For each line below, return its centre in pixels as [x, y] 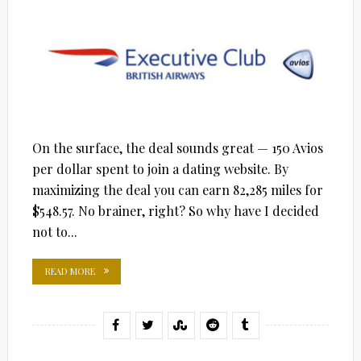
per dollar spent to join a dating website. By [160, 169]
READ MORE [70, 272]
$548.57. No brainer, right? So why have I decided [175, 211]
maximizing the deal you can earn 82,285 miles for [177, 190]
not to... [54, 232]
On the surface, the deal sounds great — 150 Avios [177, 148]
